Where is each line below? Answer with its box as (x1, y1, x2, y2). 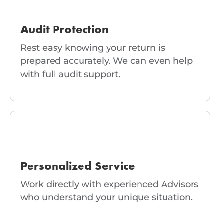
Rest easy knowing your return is (20, 42, 165, 54)
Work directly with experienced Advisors (20, 179, 198, 190)
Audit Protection (20, 25, 109, 37)
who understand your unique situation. (20, 192, 192, 203)
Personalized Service (20, 161, 135, 173)
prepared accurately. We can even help (20, 55, 192, 67)
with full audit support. (20, 69, 120, 80)
